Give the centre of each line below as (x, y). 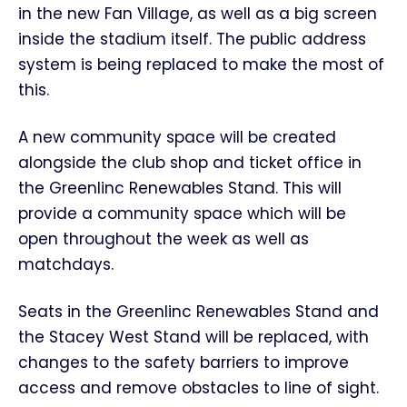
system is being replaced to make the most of (201, 65)
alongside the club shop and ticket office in (190, 163)
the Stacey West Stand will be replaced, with (194, 337)
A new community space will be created (177, 137)
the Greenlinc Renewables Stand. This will (180, 188)
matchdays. (66, 264)
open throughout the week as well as (164, 239)
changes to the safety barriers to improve (184, 362)
